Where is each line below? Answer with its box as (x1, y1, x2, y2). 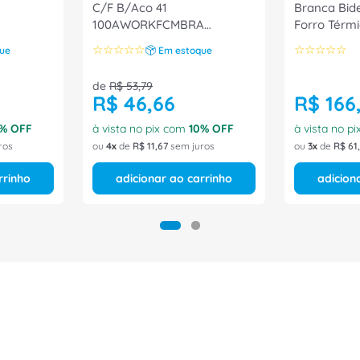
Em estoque (158, 43, 212, 56)
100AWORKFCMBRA (92, 17, 204, 32)
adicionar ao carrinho (116, 171, 232, 186)
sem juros (168, 140, 215, 152)
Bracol (294, 51, 331, 66)
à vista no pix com (92, 121, 189, 136)
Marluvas (92, 34, 144, 49)
